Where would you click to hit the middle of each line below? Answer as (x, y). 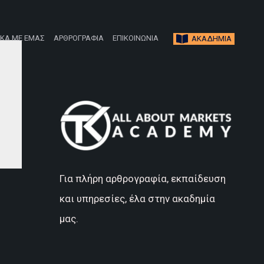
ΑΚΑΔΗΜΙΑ (211, 39)
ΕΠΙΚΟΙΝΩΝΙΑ (135, 38)
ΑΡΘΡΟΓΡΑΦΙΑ (78, 38)
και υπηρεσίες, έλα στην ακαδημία (137, 198)
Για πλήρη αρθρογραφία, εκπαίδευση (142, 178)
